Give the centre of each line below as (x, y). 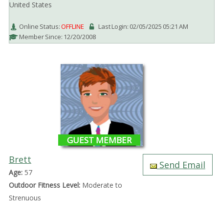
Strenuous (25, 198)
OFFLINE (72, 27)
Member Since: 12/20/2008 (57, 37)
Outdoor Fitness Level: (44, 185)
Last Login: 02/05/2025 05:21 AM (143, 27)
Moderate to (101, 185)
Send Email (181, 165)
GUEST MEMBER (99, 140)
